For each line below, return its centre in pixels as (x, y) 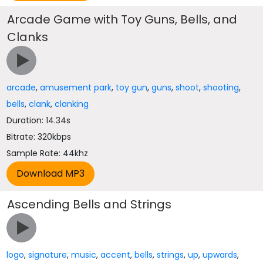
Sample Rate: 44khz (48, 153)
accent (116, 255)
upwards (220, 255)
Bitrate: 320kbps (39, 137)
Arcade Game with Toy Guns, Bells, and (122, 19)
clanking (72, 104)
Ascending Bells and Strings (90, 204)
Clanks (28, 37)
